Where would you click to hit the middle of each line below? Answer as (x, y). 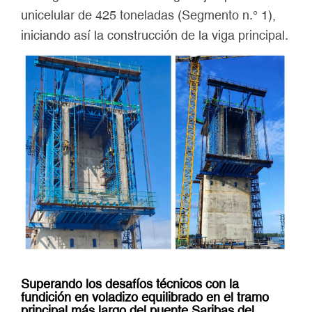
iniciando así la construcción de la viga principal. (155, 35)
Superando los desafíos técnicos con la (130, 283)
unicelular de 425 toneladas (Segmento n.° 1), (148, 15)
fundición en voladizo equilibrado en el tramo (145, 297)
